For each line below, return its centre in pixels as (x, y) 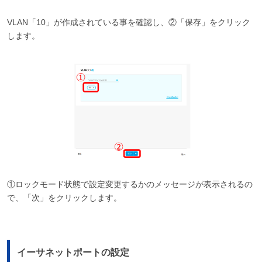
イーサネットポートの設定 (73, 253)
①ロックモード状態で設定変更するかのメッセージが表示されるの (130, 185)
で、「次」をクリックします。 (64, 198)
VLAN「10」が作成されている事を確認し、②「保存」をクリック (128, 22)
